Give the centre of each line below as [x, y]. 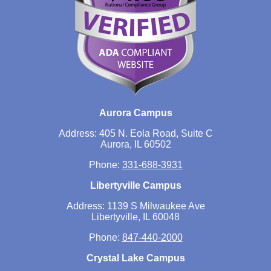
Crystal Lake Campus [135, 258]
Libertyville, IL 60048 [135, 217]
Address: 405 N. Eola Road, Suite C [135, 133]
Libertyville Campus [135, 185]
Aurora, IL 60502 [135, 144]
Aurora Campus [135, 113]
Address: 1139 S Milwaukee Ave [135, 206]
